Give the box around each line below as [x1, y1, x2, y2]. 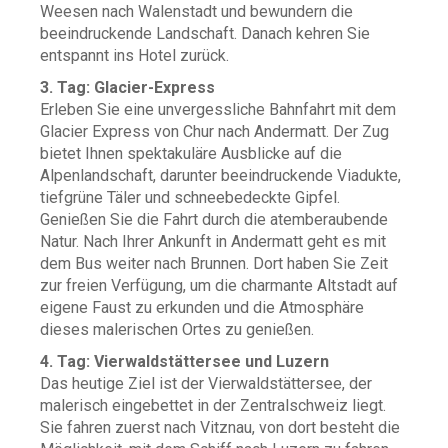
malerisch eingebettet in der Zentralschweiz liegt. [40, 396, 386, 415]
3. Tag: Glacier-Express [40, 78, 215, 97]
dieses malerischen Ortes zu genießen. [40, 320, 314, 339]
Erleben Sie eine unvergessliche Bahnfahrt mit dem [40, 100, 396, 119]
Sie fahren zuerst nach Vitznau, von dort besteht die [40, 418, 400, 437]
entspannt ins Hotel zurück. [40, 46, 229, 65]
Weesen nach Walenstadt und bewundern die [40, 2, 353, 21]
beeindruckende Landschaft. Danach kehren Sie [40, 24, 370, 43]
